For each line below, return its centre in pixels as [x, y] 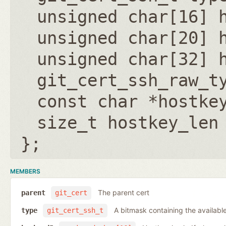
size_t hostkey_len [128, 122]
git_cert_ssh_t [75, 211]
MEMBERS [25, 171]
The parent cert [123, 193]
